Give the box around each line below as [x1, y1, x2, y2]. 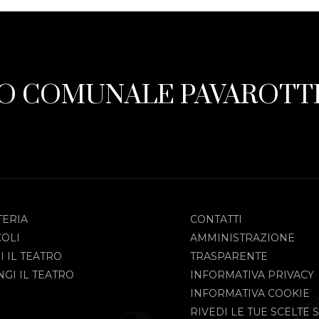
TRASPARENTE [190, 250, 268, 263]
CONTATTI [190, 213, 243, 226]
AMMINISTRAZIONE [190, 231, 296, 245]
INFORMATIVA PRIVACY [190, 268, 315, 282]
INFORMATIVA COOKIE [190, 287, 310, 300]
